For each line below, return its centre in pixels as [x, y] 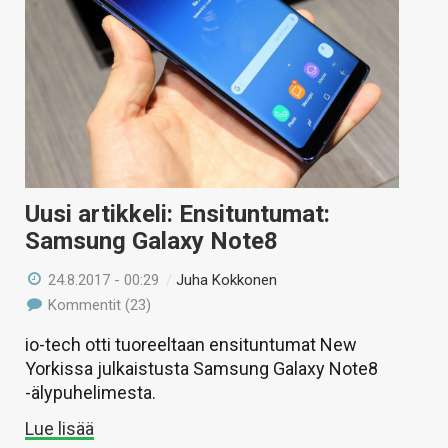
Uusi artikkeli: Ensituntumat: [177, 213]
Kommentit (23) [98, 304]
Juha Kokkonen [227, 279]
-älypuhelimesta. [90, 392]
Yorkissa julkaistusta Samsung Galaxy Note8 [201, 368]
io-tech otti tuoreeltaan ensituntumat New [191, 344]
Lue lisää [59, 428]
